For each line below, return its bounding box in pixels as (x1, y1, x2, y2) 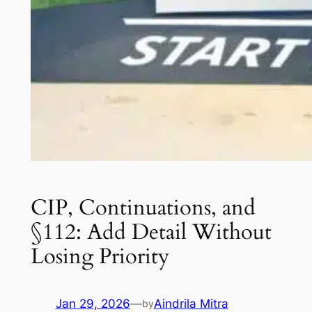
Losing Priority (30, 241, 169, 271)
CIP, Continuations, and (30, 192, 256, 222)
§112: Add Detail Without (30, 217, 272, 247)
